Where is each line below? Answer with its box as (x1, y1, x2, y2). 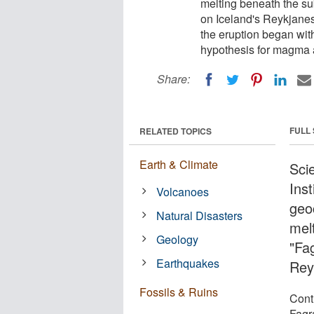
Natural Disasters (156, 207, 243, 224)
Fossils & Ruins (139, 283, 218, 300)
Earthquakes (156, 254, 220, 271)
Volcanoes (156, 183, 210, 200)
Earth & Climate (139, 156, 218, 172)
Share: (157, 71, 190, 87)
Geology (156, 231, 199, 247)
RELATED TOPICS (139, 124, 212, 137)
